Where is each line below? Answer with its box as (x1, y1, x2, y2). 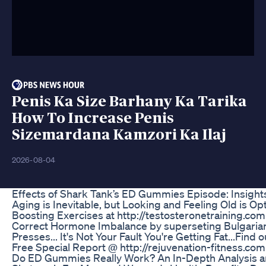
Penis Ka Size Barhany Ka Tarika (12, 94, 247, 109)
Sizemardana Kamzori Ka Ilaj (12, 127, 226, 142)
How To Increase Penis (12, 110, 174, 126)
